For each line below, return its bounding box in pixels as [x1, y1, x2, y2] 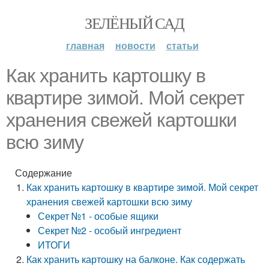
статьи [166, 38, 199, 52]
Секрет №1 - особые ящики [38, 209, 159, 223]
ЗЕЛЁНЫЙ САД [85, 13, 184, 33]
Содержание [15, 166, 72, 180]
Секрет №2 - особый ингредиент [38, 223, 182, 237]
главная [65, 38, 104, 52]
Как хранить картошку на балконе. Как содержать [26, 252, 246, 266]
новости [115, 38, 156, 52]
